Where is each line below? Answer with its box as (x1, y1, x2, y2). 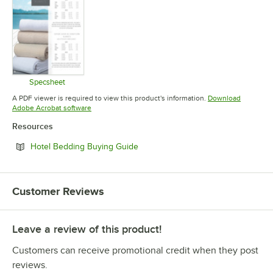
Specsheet (29, 77, 66, 87)
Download (208, 94, 241, 103)
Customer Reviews (12, 185, 104, 198)
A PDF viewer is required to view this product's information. (12, 94, 206, 103)
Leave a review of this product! (12, 223, 161, 236)
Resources (12, 121, 53, 132)
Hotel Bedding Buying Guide (30, 142, 138, 152)
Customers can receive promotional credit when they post (12, 245, 258, 257)
